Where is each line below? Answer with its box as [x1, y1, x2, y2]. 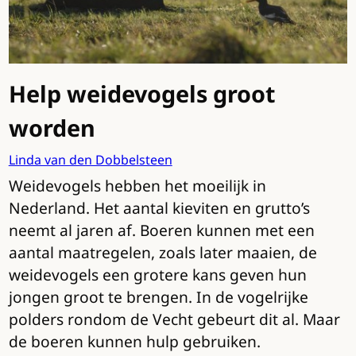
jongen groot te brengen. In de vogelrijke [8, 286, 308, 308]
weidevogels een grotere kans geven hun [8, 264, 307, 286]
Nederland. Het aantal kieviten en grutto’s [8, 197, 310, 219]
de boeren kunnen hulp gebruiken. [8, 331, 261, 353]
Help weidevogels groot [8, 78, 276, 110]
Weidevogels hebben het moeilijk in [8, 175, 266, 197]
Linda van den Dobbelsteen [8, 151, 172, 169]
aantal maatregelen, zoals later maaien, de [8, 242, 317, 264]
